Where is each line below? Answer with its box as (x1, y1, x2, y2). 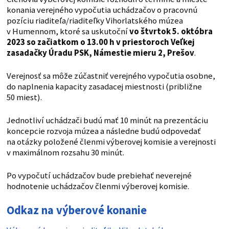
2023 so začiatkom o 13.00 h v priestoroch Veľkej (6, 37, 195, 48)
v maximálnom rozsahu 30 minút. (6, 147, 124, 158)
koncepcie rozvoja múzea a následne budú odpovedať (6, 126, 201, 137)
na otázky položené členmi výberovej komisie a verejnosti (6, 136, 216, 148)
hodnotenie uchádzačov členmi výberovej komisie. (6, 181, 189, 192)
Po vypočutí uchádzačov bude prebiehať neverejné (6, 170, 192, 181)
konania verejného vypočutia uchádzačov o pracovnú (6, 5, 197, 16)
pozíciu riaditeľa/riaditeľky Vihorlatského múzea (6, 15, 183, 27)
